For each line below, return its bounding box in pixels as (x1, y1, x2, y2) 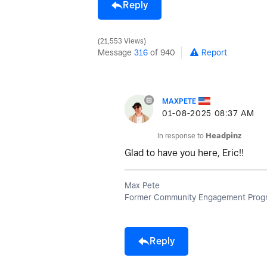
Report (201, 47, 227, 57)
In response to (157, 131, 206, 140)
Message (98, 47, 134, 57)
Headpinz (206, 131, 241, 140)
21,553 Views (98, 36, 145, 45)
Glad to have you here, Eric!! (125, 147, 244, 159)
